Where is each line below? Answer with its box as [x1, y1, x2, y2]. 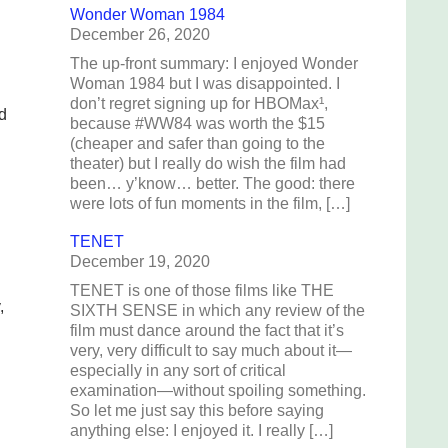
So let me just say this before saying [70, 402, 324, 419]
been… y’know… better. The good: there [70, 175, 355, 192]
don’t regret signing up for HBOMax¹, [70, 95, 328, 112]
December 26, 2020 [70, 26, 210, 43]
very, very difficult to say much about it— [70, 342, 352, 359]
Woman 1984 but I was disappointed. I [70, 75, 340, 92]
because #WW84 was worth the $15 [70, 115, 325, 132]
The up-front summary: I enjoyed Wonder [70, 55, 358, 72]
